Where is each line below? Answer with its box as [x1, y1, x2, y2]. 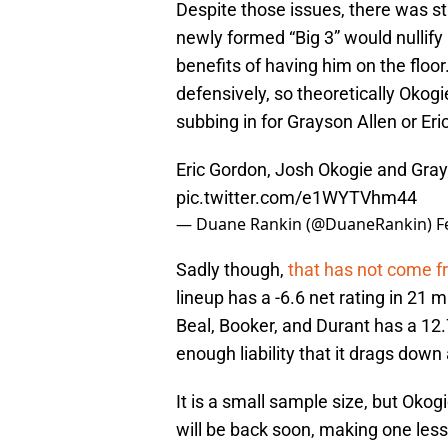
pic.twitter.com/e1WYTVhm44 [176, 187, 417, 209]
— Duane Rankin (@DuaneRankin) [176, 213, 436, 236]
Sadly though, [176, 259, 288, 281]
